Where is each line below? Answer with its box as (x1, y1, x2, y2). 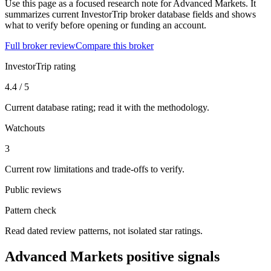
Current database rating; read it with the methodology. (5, 102, 209, 113)
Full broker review (5, 40, 76, 51)
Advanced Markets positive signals (5, 248, 220, 264)
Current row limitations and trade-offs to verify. (5, 163, 184, 174)
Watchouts (5, 122, 45, 133)
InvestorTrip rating (5, 60, 76, 71)
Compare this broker (76, 40, 154, 51)
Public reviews (5, 184, 61, 195)
